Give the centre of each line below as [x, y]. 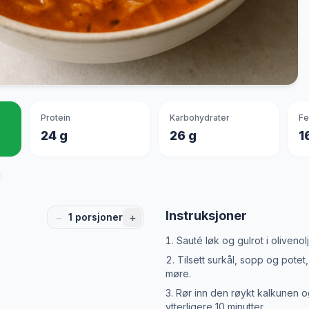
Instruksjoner [206, 216]
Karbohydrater [200, 118]
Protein [56, 118]
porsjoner [98, 217]
